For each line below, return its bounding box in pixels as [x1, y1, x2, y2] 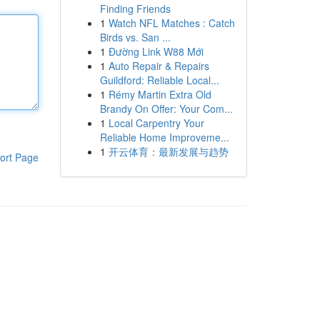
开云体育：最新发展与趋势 [108, 144, 229, 159]
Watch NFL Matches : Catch [108, 16, 235, 30]
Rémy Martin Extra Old [108, 87, 211, 101]
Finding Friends [99, 1, 171, 16]
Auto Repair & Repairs [108, 59, 209, 73]
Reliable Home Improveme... [99, 130, 229, 144]
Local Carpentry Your [108, 116, 204, 130]
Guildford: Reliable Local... [99, 73, 219, 87]
